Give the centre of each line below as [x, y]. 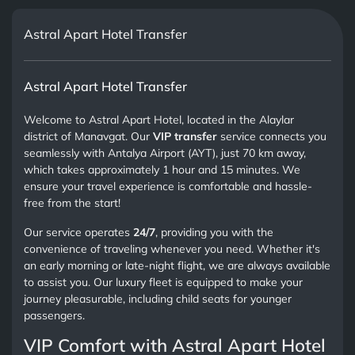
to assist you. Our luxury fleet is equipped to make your [164, 282]
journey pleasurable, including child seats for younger [158, 298]
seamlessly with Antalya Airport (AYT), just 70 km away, [165, 153]
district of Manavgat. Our [89, 136]
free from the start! [73, 202]
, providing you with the [215, 232]
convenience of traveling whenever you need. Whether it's [172, 248]
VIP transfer [185, 136]
